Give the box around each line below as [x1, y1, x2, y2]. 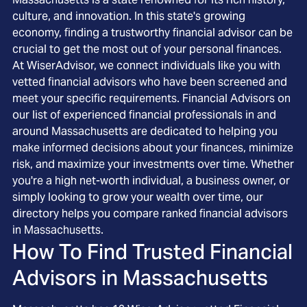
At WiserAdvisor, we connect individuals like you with [12, 58, 280, 73]
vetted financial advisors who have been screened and [12, 75, 287, 89]
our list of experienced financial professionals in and [12, 108, 276, 122]
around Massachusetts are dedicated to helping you [12, 124, 278, 138]
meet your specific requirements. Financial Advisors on [12, 91, 291, 106]
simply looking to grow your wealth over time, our [12, 190, 263, 204]
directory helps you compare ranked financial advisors [12, 206, 288, 221]
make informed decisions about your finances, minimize [12, 140, 293, 155]
